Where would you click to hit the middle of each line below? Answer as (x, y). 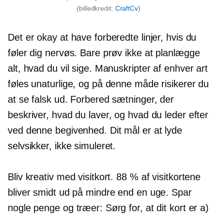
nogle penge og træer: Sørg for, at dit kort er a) (108, 208)
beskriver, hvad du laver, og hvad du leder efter (108, 115)
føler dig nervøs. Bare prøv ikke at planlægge (104, 53)
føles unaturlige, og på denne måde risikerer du (108, 84)
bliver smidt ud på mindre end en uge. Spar (100, 193)
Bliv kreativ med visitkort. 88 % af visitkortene (104, 177)
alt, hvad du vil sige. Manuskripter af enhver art (108, 69)
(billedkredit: (96, 8)
